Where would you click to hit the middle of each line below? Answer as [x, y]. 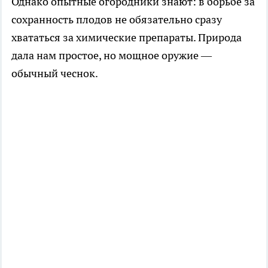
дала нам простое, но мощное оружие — [112, 55]
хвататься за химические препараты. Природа [127, 37]
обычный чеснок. [55, 73]
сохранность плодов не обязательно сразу [117, 19]
